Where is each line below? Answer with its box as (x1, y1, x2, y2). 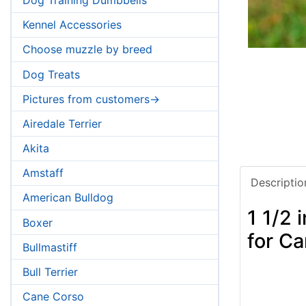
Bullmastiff (23, 240, 77, 254)
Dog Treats (23, 67, 80, 81)
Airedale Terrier (23, 116, 102, 130)
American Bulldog (23, 191, 113, 205)
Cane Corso (23, 290, 84, 304)
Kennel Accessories (23, 18, 122, 32)
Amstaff (23, 166, 64, 180)
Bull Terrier (23, 265, 78, 279)
